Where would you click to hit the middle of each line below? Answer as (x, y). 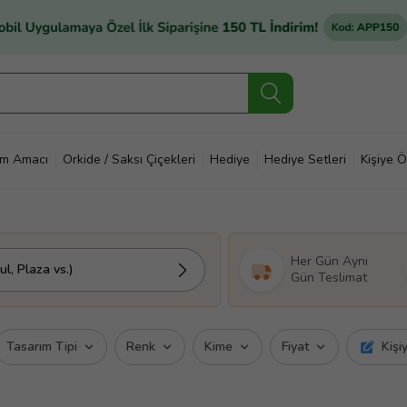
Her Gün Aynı (329, 261)
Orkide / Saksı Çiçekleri (129, 159)
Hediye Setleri (305, 159)
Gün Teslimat (329, 278)
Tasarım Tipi (42, 347)
